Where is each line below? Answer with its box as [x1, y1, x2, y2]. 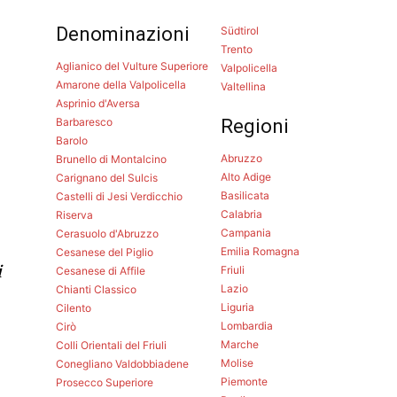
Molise [220, 356, 253, 370]
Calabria [220, 207, 262, 222]
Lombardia [220, 319, 273, 333]
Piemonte [220, 375, 268, 389]
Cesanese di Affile [56, 264, 146, 278]
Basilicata [220, 189, 269, 203]
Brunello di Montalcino [56, 152, 167, 167]
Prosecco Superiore [56, 376, 154, 390]
